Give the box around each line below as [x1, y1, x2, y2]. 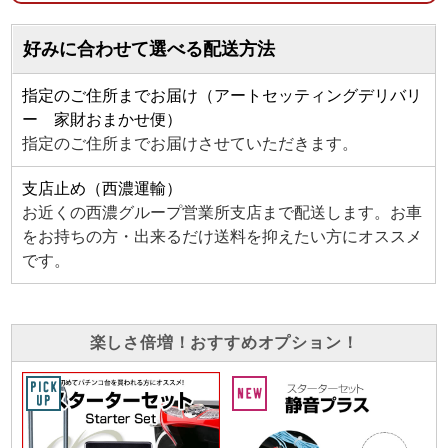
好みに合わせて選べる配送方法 [23, 39, 276, 60]
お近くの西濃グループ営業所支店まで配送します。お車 [22, 204, 423, 222]
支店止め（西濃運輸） [22, 180, 183, 198]
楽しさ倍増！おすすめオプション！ [89, 334, 359, 352]
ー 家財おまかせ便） [22, 111, 183, 129]
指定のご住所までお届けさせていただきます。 [22, 135, 359, 153]
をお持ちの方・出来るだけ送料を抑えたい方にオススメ [22, 228, 423, 246]
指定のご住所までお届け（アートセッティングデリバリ [22, 87, 423, 105]
